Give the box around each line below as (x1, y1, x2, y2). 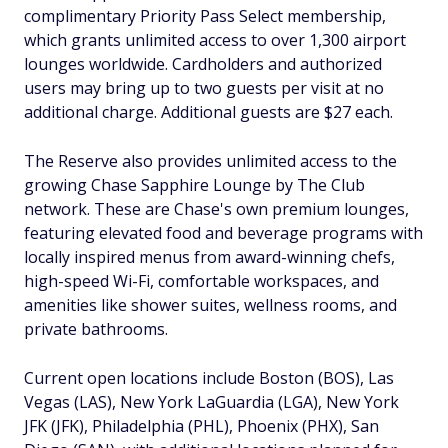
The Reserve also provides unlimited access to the (24, 150, 397, 173)
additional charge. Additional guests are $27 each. (24, 101, 393, 124)
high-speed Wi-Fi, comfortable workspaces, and (24, 270, 379, 293)
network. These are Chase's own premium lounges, (24, 198, 409, 221)
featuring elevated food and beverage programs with (24, 222, 423, 245)
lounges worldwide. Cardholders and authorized (24, 53, 382, 76)
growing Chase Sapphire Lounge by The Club (24, 174, 365, 197)
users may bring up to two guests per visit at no (24, 77, 384, 100)
